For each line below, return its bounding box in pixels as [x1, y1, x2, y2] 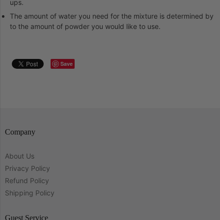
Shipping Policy [5, 188, 55, 197]
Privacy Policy [5, 164, 50, 172]
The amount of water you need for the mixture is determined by [10, 12, 214, 20]
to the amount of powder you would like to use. [10, 22, 161, 30]
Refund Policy [5, 176, 49, 185]
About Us [5, 151, 34, 160]
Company [5, 127, 35, 136]
